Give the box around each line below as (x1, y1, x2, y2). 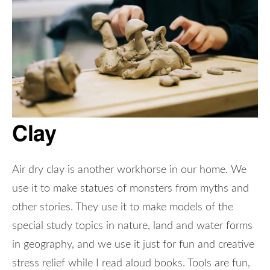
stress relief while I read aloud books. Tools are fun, (12, 257, 250, 269)
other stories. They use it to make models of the (12, 201, 233, 213)
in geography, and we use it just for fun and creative (12, 239, 254, 250)
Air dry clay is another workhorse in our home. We (12, 164, 246, 175)
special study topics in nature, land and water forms (12, 220, 253, 231)
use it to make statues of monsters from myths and (12, 183, 249, 194)
